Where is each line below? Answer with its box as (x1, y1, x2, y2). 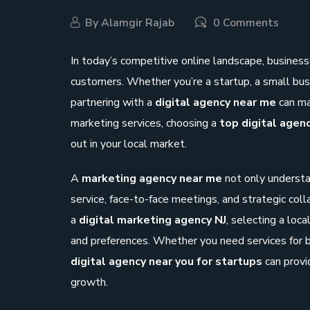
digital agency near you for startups (71, 254, 262, 270)
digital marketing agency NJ (79, 212, 226, 228)
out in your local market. (71, 136, 187, 152)
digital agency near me (155, 95, 276, 111)
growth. (71, 275, 108, 291)
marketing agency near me (82, 171, 222, 187)
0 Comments (213, 15, 279, 31)
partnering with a (71, 95, 155, 111)
